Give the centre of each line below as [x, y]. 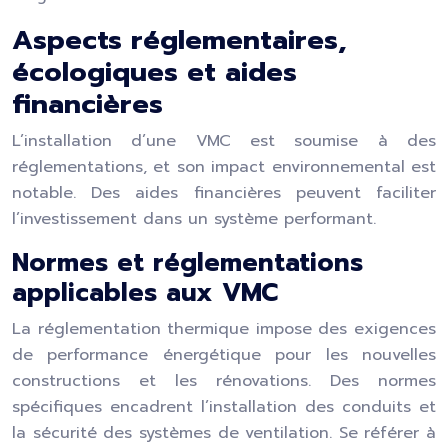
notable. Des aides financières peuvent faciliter [224, 193]
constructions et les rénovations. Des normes [224, 381]
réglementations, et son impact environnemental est [224, 167]
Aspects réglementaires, [179, 40]
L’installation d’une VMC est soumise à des [224, 141]
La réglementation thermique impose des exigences [224, 329]
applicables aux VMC [145, 293]
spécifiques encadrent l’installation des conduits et [224, 407]
